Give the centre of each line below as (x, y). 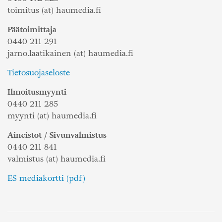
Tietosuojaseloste (39, 73)
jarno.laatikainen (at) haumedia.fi (70, 54)
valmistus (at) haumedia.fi (56, 159)
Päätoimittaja (32, 30)
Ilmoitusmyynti (37, 92)
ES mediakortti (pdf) (46, 178)
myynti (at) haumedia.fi (52, 116)
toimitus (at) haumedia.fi (54, 10)
